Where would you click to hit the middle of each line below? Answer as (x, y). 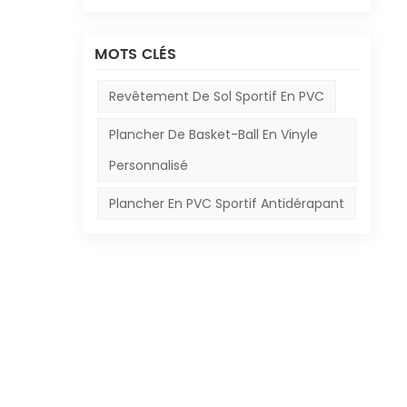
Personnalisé (148, 166)
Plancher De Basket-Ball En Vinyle (213, 135)
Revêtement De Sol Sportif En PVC (216, 96)
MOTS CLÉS (135, 54)
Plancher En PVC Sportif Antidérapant (226, 204)
